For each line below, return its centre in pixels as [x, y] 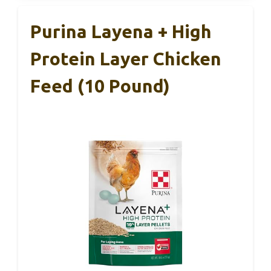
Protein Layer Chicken [126, 58]
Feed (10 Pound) [100, 86]
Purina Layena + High [121, 31]
